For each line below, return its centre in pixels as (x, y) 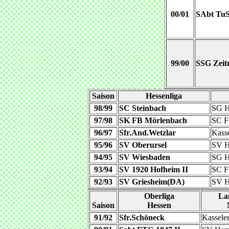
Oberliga (159, 196)
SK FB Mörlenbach (153, 120)
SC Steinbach (143, 108)
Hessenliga (164, 96)
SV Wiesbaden (145, 157)
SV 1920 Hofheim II (154, 169)
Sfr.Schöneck (142, 217)
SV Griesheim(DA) (152, 182)
